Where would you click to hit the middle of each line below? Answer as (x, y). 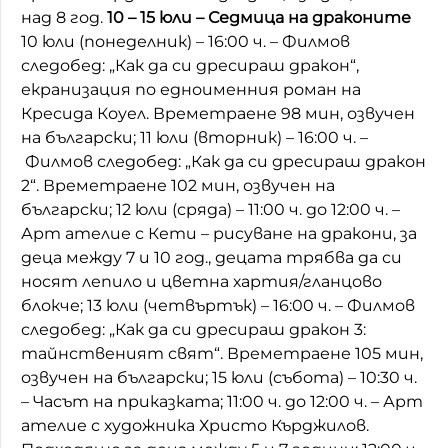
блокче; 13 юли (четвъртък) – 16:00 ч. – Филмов (218, 305)
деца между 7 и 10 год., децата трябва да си (211, 257)
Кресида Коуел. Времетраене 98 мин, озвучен (218, 113)
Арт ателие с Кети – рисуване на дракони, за (219, 233)
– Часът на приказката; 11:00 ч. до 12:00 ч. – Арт (222, 401)
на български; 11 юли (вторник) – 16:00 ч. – (194, 137)
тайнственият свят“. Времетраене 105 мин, (222, 353)
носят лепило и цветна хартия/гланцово (201, 281)
